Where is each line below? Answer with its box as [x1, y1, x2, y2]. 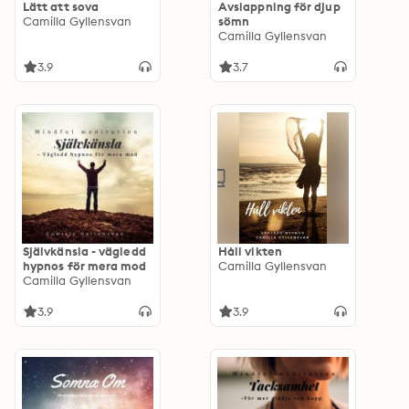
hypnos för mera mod [23, 258, 147, 273]
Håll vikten [218, 244, 282, 258]
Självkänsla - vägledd [23, 244, 146, 258]
